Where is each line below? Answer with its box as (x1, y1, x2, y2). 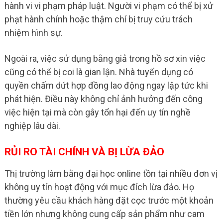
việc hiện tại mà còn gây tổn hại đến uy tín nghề (4, 107, 191, 117)
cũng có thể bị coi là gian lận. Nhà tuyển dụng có (4, 66, 193, 77)
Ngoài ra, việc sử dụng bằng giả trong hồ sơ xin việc (4, 53, 206, 64)
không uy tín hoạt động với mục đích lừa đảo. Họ (4, 181, 194, 192)
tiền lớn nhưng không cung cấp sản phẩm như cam (4, 208, 205, 219)
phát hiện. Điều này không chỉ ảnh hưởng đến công (4, 93, 203, 104)
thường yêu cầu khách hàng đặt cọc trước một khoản (4, 195, 214, 206)
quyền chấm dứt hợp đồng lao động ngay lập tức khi (4, 80, 208, 91)
